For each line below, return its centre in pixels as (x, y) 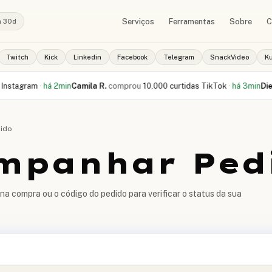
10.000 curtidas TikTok (160, 86)
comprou (100, 86)
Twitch (17, 57)
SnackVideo (229, 57)
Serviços (138, 22)
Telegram (179, 57)
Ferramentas (192, 22)
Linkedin (87, 57)
